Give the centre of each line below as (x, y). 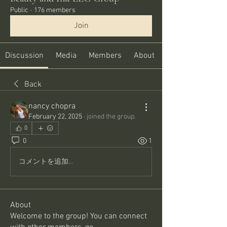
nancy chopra (52, 106)
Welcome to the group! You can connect (79, 216)
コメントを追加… (46, 162)
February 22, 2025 (55, 117)
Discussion (24, 56)
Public (19, 10)
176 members (55, 10)
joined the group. (111, 117)
